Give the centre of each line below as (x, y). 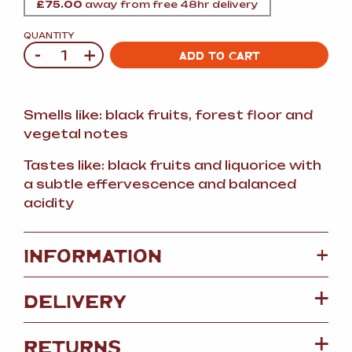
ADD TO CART (219, 55)
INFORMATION (93, 255)
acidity (49, 203)
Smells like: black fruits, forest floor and (168, 115)
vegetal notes (76, 134)
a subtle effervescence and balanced (160, 185)
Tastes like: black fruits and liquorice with (172, 166)
